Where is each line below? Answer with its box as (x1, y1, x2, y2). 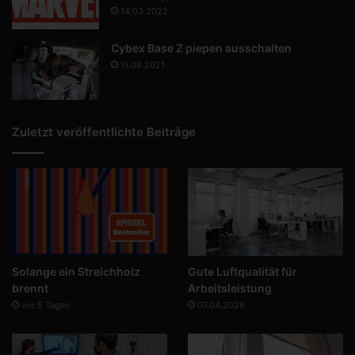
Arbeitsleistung (187, 281, 272, 295)
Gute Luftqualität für (187, 264, 297, 278)
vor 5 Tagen (21, 299, 70, 311)
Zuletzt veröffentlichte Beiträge (12, 124, 196, 139)
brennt (12, 281, 48, 295)
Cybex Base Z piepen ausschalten (111, 40, 292, 55)
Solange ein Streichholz (12, 264, 140, 278)
